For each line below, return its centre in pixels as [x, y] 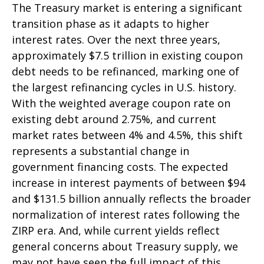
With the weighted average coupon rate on [121, 103]
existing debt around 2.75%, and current [114, 119]
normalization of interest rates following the [126, 214]
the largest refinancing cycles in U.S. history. [124, 87]
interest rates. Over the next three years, [116, 39]
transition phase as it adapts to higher [110, 23]
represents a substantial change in [100, 151]
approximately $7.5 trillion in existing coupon [127, 55]
